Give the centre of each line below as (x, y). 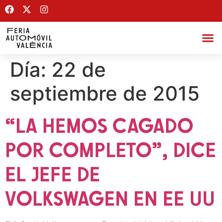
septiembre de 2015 (105, 94)
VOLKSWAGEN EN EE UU (110, 198)
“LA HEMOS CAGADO (99, 126)
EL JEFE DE (53, 174)
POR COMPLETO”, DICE (111, 150)
